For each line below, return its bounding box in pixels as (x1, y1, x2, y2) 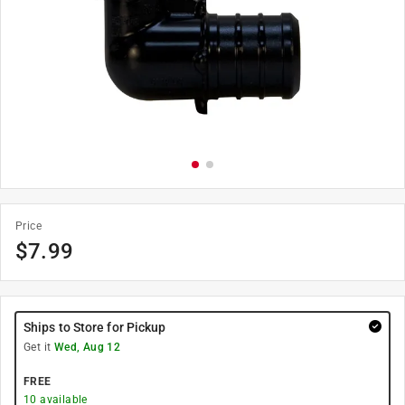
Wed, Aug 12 (53, 341, 121, 353)
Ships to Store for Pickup (24, 320, 166, 334)
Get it (24, 341, 54, 353)
